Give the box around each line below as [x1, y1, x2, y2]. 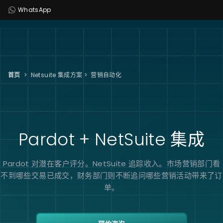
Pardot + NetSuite [18, 127, 166, 151]
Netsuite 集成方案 [30, 71, 83, 79]
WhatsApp [18, 5, 51, 14]
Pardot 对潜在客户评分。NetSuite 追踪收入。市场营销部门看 [2, 158, 221, 169]
